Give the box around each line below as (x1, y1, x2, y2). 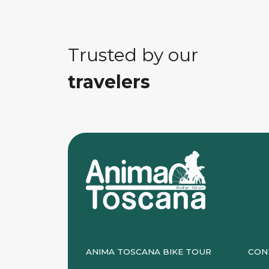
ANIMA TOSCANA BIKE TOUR (86, 247, 212, 257)
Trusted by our (68, 43, 199, 66)
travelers (68, 70, 151, 93)
